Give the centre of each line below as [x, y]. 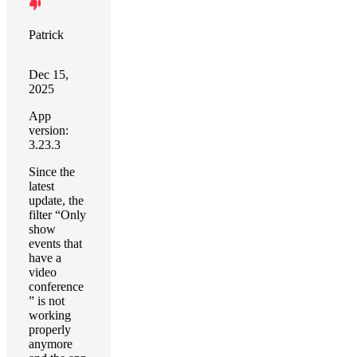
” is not [47, 301]
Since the [52, 172]
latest [41, 186]
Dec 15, [49, 75]
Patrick [46, 35]
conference [56, 286]
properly [50, 330]
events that [55, 243]
